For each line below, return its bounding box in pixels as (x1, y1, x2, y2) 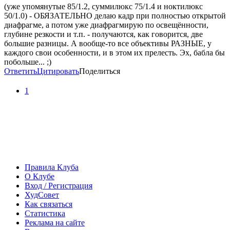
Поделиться (79, 67, 120, 76)
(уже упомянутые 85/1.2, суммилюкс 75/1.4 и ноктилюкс (4, 2, 203, 11)
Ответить (4, 67, 37, 76)
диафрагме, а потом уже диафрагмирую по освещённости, (4, 21, 208, 30)
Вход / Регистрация (25, 181, 92, 190)
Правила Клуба (25, 163, 79, 172)
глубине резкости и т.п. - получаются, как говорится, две (4, 30, 203, 39)
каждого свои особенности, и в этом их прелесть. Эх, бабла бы (4, 48, 225, 57)
